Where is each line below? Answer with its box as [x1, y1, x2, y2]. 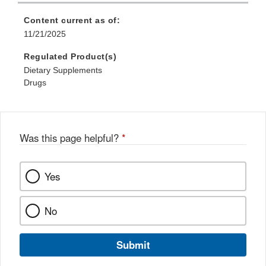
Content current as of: [24, 15, 120, 26]
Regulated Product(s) [24, 52, 116, 62]
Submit [116, 237, 150, 252]
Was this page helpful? [20, 131, 122, 145]
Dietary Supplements [24, 65, 102, 75]
